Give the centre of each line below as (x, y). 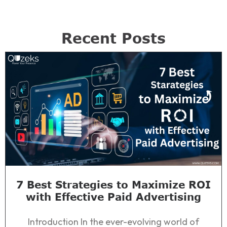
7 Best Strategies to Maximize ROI (113, 184)
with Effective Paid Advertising (113, 196)
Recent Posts (113, 38)
